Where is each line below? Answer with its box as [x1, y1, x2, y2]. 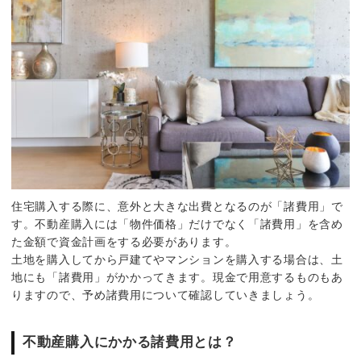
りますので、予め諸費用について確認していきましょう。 [11, 288, 320, 302]
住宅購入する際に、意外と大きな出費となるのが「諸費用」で [11, 200, 343, 214]
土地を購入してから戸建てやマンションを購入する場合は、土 [11, 253, 343, 267]
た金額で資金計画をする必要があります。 [11, 235, 237, 249]
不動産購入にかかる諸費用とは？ [23, 334, 237, 351]
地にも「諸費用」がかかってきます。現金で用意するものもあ [11, 271, 343, 284]
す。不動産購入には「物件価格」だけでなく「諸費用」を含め [11, 218, 343, 231]
